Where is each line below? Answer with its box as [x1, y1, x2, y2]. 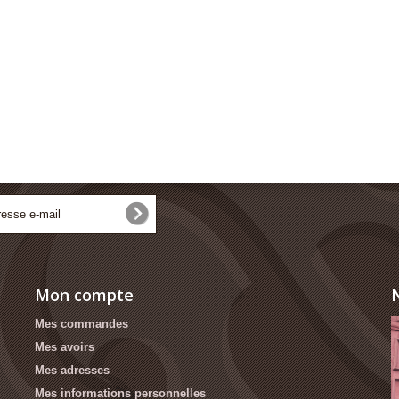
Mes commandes [35, 316, 128, 330]
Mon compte [35, 283, 134, 305]
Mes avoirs [35, 339, 94, 354]
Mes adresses [35, 362, 110, 377]
